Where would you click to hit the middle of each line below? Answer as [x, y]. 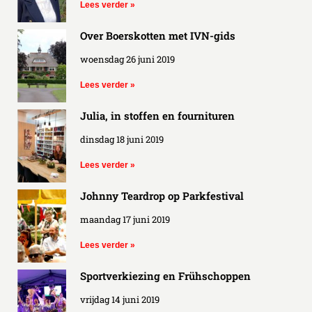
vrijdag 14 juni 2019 [120, 299]
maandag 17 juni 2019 [125, 219]
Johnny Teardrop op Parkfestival [162, 195]
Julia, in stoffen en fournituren [157, 115]
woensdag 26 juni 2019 [127, 59]
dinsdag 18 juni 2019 [122, 139]
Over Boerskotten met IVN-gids [158, 35]
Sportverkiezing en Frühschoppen [165, 275]
